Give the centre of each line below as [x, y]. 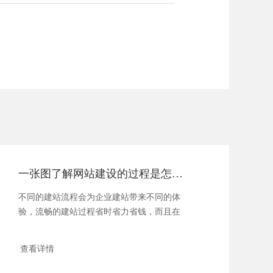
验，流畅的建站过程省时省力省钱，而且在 [100, 212]
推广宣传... [39, 227]
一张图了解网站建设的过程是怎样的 [178, 174]
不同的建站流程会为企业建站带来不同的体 [100, 197]
